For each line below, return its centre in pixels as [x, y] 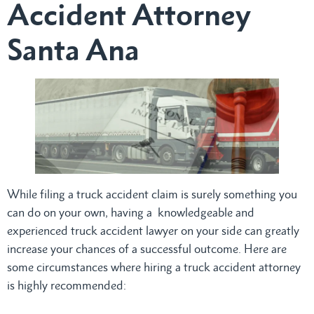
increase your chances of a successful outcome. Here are [147, 248]
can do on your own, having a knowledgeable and [131, 212]
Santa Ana [73, 49]
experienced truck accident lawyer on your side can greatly [153, 230]
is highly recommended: [67, 285]
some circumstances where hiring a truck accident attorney [154, 267]
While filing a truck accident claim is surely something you [152, 194]
